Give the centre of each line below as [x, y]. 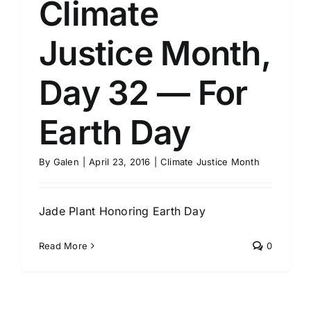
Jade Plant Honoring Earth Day [122, 211]
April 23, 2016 [120, 162]
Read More [64, 246]
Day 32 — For [143, 93]
